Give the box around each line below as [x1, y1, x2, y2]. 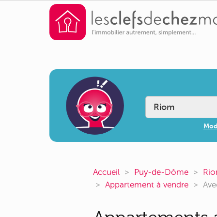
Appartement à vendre [105, 180, 188, 189]
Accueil [93, 168, 120, 177]
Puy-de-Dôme [134, 168, 188, 177]
